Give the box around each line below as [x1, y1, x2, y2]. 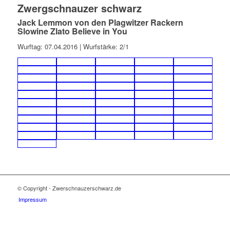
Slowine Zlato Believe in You [17, 25, 127, 37]
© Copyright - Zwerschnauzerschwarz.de [17, 184, 121, 193]
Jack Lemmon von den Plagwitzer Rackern [17, 16, 183, 29]
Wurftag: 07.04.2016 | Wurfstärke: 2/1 [17, 42, 129, 52]
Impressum [18, 195, 47, 204]
